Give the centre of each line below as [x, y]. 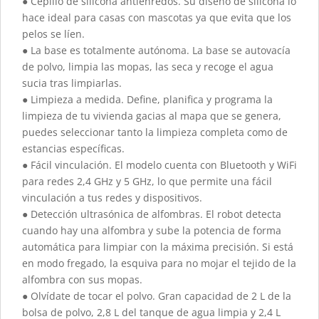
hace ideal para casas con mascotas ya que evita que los [157, 17]
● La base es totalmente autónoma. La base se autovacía [156, 50]
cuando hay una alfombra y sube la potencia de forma [152, 230]
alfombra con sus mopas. [82, 279]
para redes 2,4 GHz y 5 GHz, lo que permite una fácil [147, 181]
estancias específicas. [73, 148]
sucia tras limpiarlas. [72, 83]
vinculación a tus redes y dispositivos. [112, 197]
